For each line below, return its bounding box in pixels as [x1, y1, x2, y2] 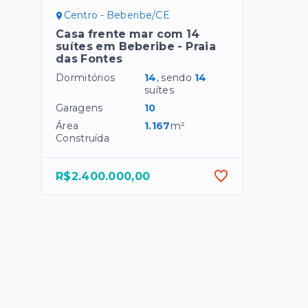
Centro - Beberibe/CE [63, 9, 170, 22]
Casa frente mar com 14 [56, 27, 200, 41]
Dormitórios [56, 71, 115, 85]
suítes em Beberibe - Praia [56, 40, 216, 54]
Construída [56, 132, 109, 145]
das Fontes [56, 52, 123, 66]
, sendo [156, 71, 195, 85]
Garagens [56, 102, 103, 115]
